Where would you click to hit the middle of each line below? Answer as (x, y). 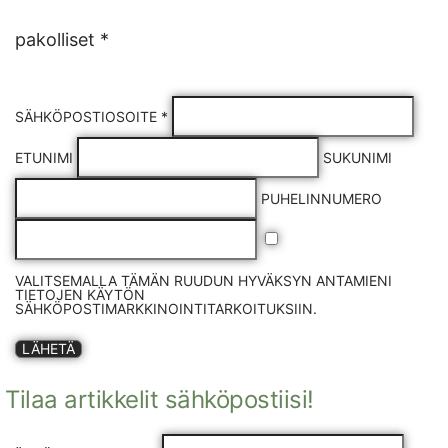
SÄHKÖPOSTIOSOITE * (93, 116)
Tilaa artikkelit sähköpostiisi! (159, 399)
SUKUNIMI (357, 157)
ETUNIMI (46, 157)
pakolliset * (62, 39)
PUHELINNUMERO (321, 198)
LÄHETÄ (48, 348)
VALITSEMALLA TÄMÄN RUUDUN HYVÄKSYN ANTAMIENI (203, 280)
